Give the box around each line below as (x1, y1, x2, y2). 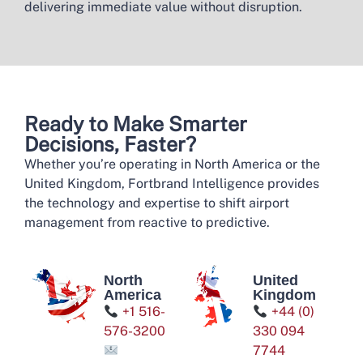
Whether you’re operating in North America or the (24, 156, 320, 172)
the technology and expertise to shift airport (24, 195, 289, 211)
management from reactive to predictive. (24, 215, 270, 230)
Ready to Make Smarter (24, 112, 247, 136)
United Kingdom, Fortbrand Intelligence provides (24, 176, 319, 191)
